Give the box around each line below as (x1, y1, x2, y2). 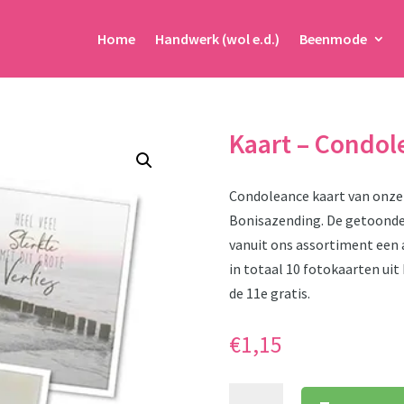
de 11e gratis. (228, 283, 310, 302)
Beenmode (298, 30, 367, 48)
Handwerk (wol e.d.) (154, 30, 280, 48)
